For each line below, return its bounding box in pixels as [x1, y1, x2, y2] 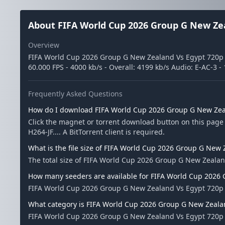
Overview [28, 40, 59, 50]
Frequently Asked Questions [28, 89, 123, 98]
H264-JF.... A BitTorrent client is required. [28, 127, 165, 137]
